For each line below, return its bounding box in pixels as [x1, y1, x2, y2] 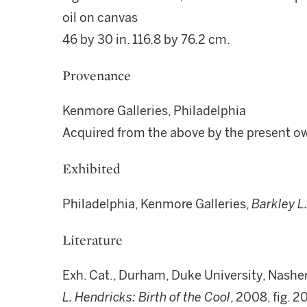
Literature [62, 231, 123, 249]
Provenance [62, 66, 131, 84]
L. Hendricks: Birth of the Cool [62, 290, 230, 305]
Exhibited [62, 160, 121, 177]
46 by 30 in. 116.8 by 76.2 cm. [62, 32, 230, 47]
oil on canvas [62, 10, 138, 25]
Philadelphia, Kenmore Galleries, [62, 197, 251, 212]
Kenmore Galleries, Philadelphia [62, 103, 246, 119]
